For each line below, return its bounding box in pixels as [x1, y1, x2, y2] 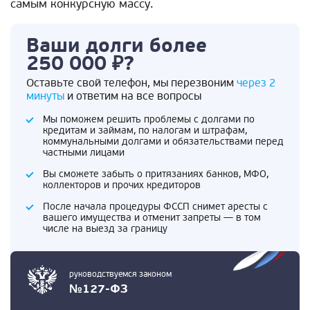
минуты [26, 89, 64, 103]
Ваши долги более [26, 33, 207, 58]
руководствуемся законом [69, 268, 172, 280]
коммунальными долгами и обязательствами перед [43, 135, 284, 147]
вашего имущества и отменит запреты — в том [43, 211, 261, 224]
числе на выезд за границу [43, 222, 167, 235]
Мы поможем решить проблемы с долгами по [43, 113, 255, 125]
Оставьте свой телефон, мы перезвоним [26, 75, 237, 90]
